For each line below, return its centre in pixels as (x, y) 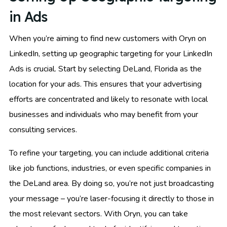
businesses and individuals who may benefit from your (104, 114)
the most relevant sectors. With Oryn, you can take (99, 214)
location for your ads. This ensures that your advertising (105, 84)
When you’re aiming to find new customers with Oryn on (108, 38)
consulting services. (43, 129)
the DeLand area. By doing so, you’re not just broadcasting (111, 183)
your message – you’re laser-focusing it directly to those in (111, 198)
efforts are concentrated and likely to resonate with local (108, 99)
